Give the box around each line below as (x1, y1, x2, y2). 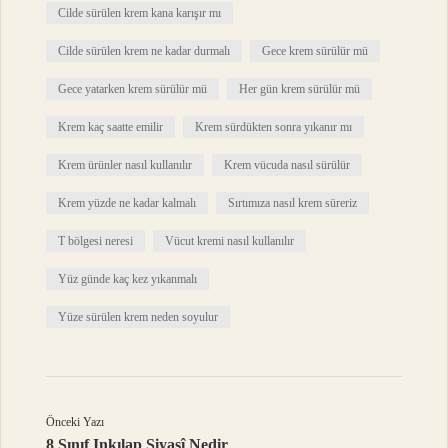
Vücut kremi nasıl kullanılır (165, 234, 295, 249)
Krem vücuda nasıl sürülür (224, 158, 351, 173)
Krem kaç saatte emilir (58, 120, 164, 135)
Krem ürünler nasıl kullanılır (58, 158, 193, 173)
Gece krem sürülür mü (262, 44, 369, 59)
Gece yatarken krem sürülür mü (58, 82, 208, 97)
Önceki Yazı (46, 415, 105, 430)
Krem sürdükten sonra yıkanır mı (195, 120, 353, 135)
